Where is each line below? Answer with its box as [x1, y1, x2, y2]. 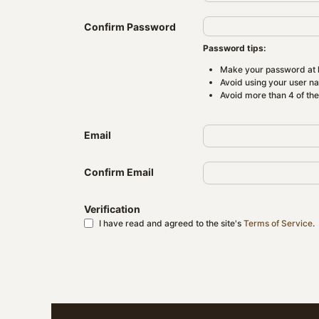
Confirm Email [84, 166, 154, 178]
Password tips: [203, 43, 266, 53]
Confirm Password [84, 21, 176, 33]
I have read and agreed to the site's [99, 217, 244, 229]
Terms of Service [244, 217, 313, 229]
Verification [84, 203, 140, 215]
